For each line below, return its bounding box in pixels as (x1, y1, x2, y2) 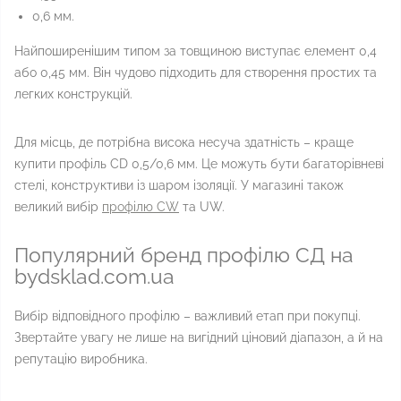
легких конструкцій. (14, 87, 136, 101)
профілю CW (102, 200, 179, 214)
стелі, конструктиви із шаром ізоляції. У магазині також (14, 178, 344, 192)
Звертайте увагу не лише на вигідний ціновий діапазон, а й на (14, 330, 383, 345)
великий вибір (14, 200, 102, 214)
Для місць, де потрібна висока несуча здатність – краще (14, 135, 354, 149)
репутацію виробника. (14, 352, 151, 366)
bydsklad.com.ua (14, 264, 175, 288)
